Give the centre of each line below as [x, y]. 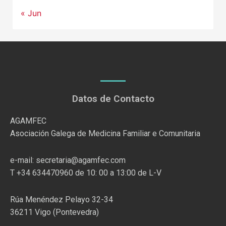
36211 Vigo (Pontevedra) [54, 212]
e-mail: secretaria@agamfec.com [68, 160]
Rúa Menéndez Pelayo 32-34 [62, 199]
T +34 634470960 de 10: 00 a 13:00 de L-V [86, 173]
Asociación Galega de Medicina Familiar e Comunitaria [105, 133]
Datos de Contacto [113, 98]
